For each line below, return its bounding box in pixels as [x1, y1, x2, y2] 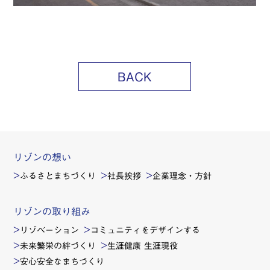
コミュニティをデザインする [90, 225, 201, 234]
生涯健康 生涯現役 [107, 241, 178, 250]
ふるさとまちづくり [20, 172, 96, 181]
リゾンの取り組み [13, 206, 91, 216]
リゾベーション [20, 225, 80, 234]
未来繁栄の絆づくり [20, 241, 96, 250]
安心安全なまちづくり [20, 257, 105, 266]
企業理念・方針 [152, 172, 212, 181]
